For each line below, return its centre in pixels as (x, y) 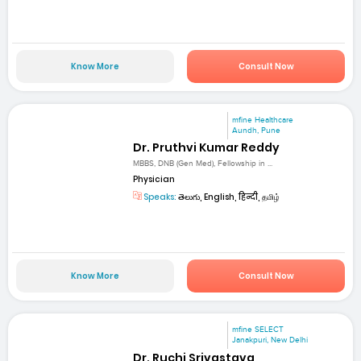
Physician (154, 180)
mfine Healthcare (263, 120)
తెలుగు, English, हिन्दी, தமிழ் (228, 197)
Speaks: (160, 197)
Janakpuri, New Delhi (270, 340)
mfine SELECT (258, 330)
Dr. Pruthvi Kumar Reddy (207, 147)
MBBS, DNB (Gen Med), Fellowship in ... (203, 164)
